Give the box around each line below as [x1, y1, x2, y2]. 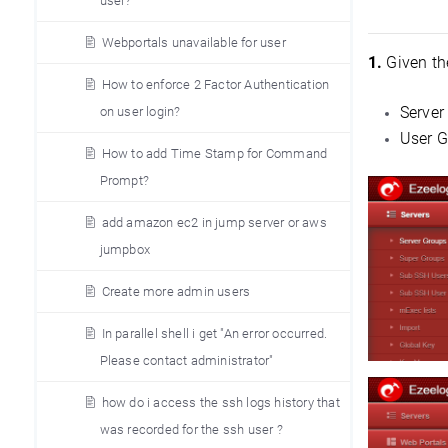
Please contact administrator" [99, 353, 274, 368]
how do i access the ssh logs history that [101, 395, 340, 410]
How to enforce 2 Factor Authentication [101, 77, 330, 92]
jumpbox [99, 242, 150, 257]
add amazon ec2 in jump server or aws [101, 215, 327, 230]
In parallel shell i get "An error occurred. [101, 326, 328, 341]
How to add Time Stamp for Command [101, 146, 328, 161]
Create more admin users [101, 284, 251, 299]
